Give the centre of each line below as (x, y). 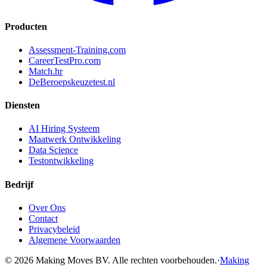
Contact (43, 218)
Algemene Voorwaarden (74, 240)
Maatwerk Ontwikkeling (75, 139)
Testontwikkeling (61, 161)
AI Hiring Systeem (64, 129)
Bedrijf (19, 184)
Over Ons (47, 207)
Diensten (22, 105)
